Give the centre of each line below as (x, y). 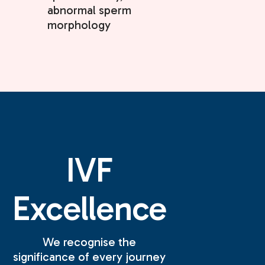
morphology (79, 25)
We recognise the (90, 242)
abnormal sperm (89, 10)
